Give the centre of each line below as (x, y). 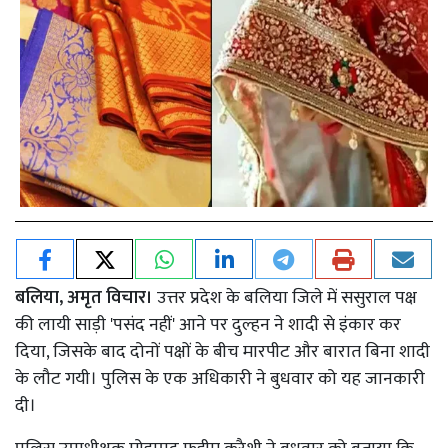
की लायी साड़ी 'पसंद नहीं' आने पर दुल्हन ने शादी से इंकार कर (208, 324)
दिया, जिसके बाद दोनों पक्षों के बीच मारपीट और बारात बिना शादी (222, 351)
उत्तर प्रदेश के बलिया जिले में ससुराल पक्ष (285, 297)
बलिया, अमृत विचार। (84, 297)
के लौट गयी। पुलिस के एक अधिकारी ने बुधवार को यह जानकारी (220, 378)
